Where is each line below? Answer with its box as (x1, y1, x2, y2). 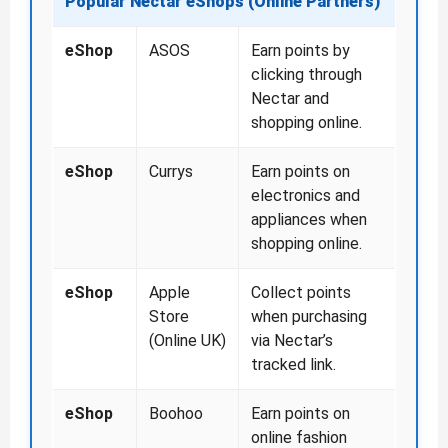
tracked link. (251, 355, 336, 375)
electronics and (251, 186, 360, 206)
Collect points (251, 283, 351, 303)
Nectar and (251, 89, 329, 109)
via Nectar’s (251, 331, 333, 351)
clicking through (251, 65, 362, 85)
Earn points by (251, 41, 350, 61)
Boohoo (149, 404, 203, 424)
